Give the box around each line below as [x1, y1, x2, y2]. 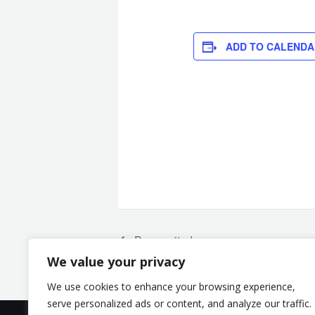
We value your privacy [47, 253, 185, 270]
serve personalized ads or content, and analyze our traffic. [47, 297, 311, 310]
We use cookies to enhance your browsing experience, [47, 280, 295, 293]
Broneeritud [131, 232, 193, 249]
